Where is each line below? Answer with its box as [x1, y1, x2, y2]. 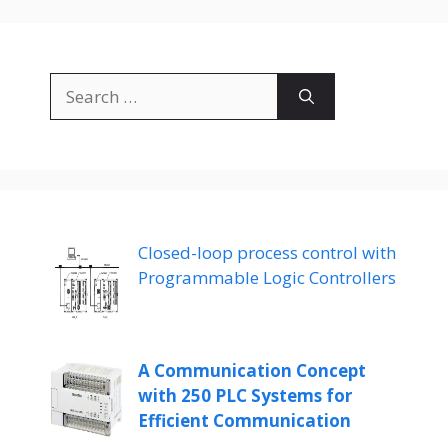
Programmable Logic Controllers [137, 265, 396, 289]
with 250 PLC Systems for [137, 384, 352, 408]
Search [49, 72, 102, 96]
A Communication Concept [137, 359, 366, 383]
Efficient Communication [137, 409, 351, 433]
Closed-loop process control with [137, 240, 396, 264]
